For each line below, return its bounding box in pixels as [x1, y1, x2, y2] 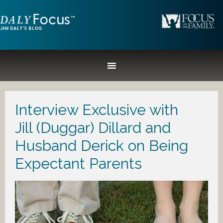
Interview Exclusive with [15, 101, 178, 118]
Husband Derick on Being [15, 137, 188, 154]
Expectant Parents [15, 155, 142, 172]
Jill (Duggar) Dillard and [15, 119, 171, 136]
